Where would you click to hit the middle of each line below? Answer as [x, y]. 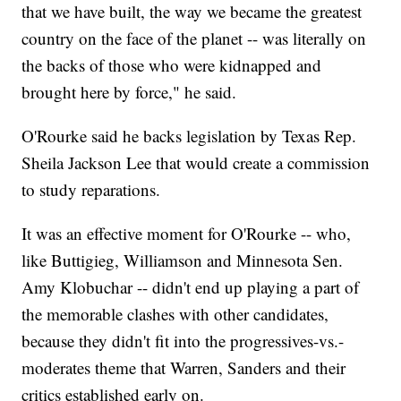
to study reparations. [91, 190]
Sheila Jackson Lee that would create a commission [196, 163]
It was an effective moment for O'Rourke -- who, [187, 234]
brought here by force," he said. [129, 92]
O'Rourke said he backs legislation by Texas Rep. [189, 136]
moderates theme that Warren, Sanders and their [184, 368]
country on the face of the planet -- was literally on [194, 38]
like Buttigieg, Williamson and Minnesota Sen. [183, 260]
